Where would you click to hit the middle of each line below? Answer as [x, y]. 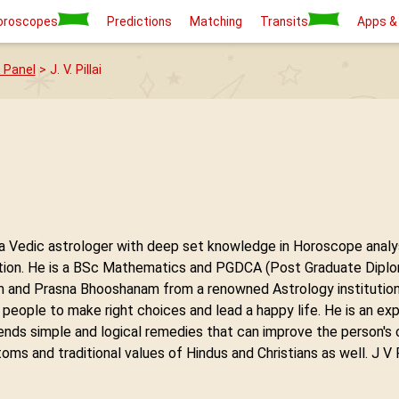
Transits [284, 21]
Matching [216, 21]
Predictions [139, 21]
